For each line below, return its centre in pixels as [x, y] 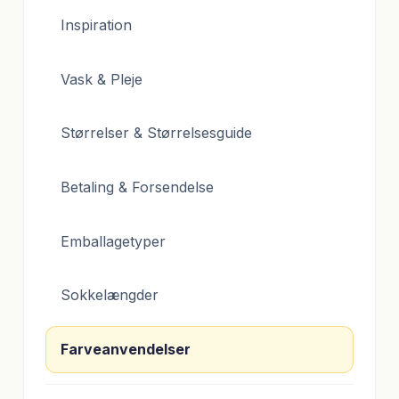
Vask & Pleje [102, 79]
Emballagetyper [113, 241]
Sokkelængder [110, 295]
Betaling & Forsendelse [137, 187]
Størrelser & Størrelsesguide [156, 133]
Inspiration [96, 25]
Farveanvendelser [126, 349]
